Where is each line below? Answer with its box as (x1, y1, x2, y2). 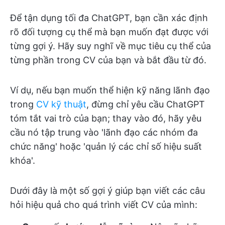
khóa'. (10, 155, 35, 166)
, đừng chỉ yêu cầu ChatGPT (86, 99, 205, 109)
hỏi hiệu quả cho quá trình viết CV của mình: (10, 199, 197, 210)
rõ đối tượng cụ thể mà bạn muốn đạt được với (10, 27, 208, 37)
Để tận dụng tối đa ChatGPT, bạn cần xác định (10, 13, 208, 23)
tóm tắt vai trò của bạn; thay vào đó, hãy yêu (10, 113, 201, 124)
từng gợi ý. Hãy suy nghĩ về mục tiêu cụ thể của (10, 41, 211, 51)
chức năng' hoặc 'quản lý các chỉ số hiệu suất (10, 141, 202, 152)
